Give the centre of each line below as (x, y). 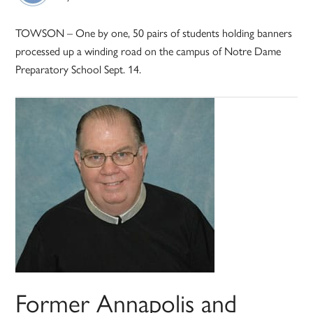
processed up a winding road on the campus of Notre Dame (148, 51)
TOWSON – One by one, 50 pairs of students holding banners (154, 33)
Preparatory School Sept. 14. (79, 69)
